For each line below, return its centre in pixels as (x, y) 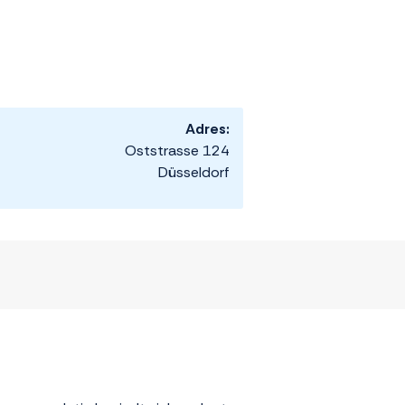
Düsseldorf (194, 173)
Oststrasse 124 (177, 151)
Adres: (207, 129)
